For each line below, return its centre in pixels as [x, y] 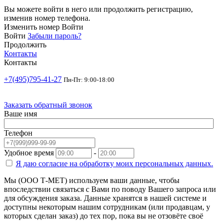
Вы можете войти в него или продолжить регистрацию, [98, 9]
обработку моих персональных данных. [146, 163]
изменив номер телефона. [47, 18]
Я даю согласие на [48, 163]
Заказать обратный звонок [48, 105]
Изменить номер [32, 27]
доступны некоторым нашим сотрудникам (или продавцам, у [107, 207]
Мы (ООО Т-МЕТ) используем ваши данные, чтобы [92, 180]
